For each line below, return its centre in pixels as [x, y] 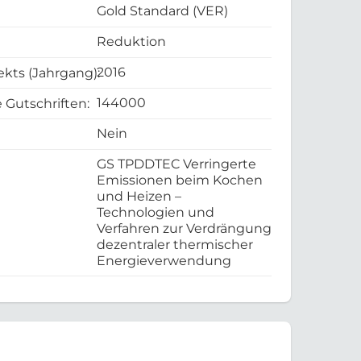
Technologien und [156, 213]
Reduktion [131, 42]
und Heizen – [139, 197]
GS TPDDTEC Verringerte [176, 164]
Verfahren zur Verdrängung [184, 229]
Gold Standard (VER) [162, 11]
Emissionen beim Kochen [180, 180]
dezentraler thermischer [175, 245]
